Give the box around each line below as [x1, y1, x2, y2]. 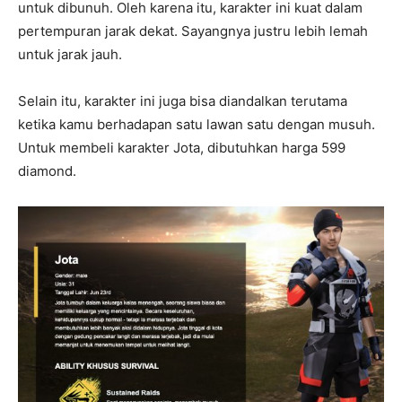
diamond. [18, 162, 76, 180]
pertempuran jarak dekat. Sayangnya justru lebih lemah [18, 22, 368, 40]
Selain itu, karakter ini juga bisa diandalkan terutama [18, 92, 347, 110]
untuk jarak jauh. [18, 46, 122, 64]
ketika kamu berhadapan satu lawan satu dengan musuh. [18, 116, 375, 134]
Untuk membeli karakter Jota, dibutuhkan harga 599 [18, 139, 345, 157]
